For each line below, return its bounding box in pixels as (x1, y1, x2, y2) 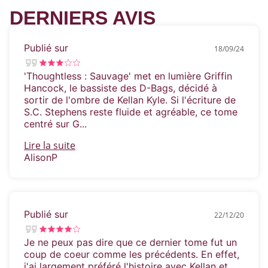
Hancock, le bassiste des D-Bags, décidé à (24, 82, 217, 95)
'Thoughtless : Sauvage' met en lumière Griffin (24, 70, 232, 83)
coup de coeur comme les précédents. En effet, (24, 248, 239, 261)
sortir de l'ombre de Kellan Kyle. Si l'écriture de (24, 94, 236, 106)
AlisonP (24, 151, 57, 164)
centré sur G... (24, 118, 87, 130)
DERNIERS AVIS (10, 7, 156, 29)
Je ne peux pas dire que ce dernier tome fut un (24, 236, 237, 249)
